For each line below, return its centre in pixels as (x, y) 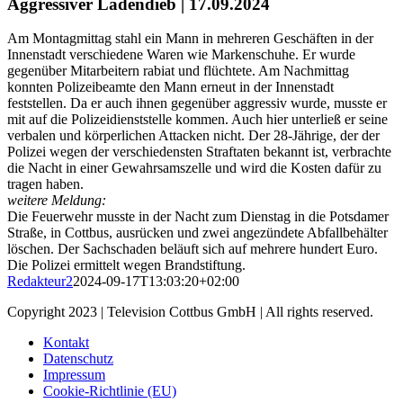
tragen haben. (45, 184)
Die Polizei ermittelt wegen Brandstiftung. (126, 265)
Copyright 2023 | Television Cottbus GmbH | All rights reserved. (190, 312)
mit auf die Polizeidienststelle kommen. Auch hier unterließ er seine (197, 120)
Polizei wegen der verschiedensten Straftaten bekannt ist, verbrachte (199, 152)
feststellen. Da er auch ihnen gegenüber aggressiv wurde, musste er (197, 103)
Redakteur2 (40, 282)
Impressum (74, 375)
